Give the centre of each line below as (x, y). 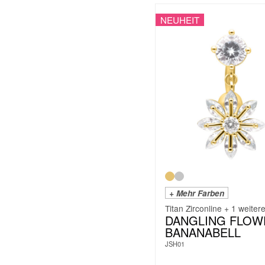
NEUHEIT (180, 20)
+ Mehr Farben (197, 193)
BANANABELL (203, 232)
